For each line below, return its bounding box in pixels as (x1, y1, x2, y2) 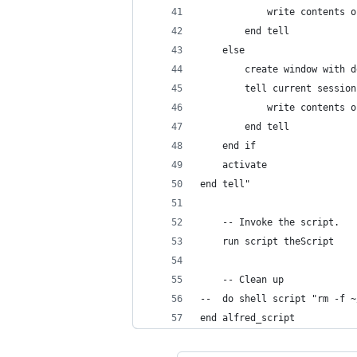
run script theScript (222, 236, 334, 247)
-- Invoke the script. (222, 217, 339, 228)
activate (200, 159, 267, 171)
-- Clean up (222, 274, 284, 285)
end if (222, 140, 256, 151)
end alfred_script (200, 312, 295, 324)
